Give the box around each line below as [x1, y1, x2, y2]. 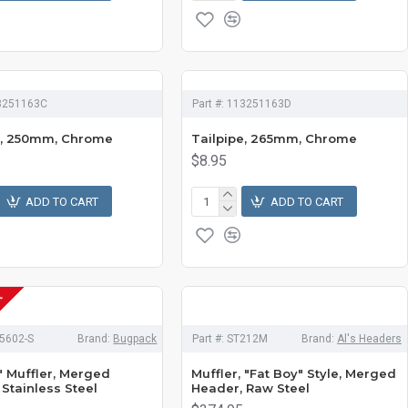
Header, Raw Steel [191, 381, 311, 395]
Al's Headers [336, 332, 402, 345]
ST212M [227, 332, 269, 345]
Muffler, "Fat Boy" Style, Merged [191, 366, 397, 381]
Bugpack [113, 332, 158, 345]
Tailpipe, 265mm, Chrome [191, 131, 358, 146]
